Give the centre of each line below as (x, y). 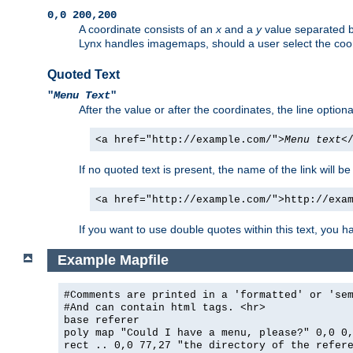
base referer (102, 320)
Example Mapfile (113, 260)
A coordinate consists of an (147, 30)
